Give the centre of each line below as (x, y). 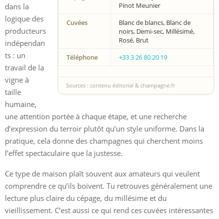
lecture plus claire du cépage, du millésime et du (86, 198)
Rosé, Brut (134, 40)
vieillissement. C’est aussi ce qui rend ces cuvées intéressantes (109, 210)
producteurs (25, 31)
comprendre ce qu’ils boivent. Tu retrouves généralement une (109, 186)
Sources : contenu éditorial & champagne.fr (120, 85)
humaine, (21, 104)
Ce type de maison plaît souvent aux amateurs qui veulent (102, 173)
